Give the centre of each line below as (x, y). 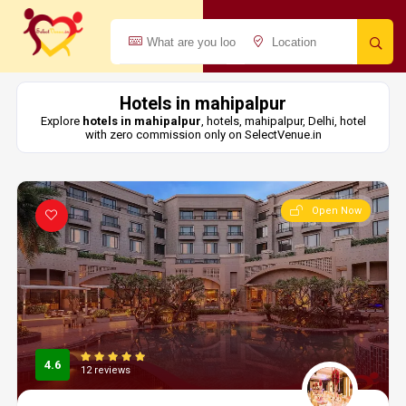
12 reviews (105, 370)
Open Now (337, 211)
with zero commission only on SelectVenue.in (203, 135)
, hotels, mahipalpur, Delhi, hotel (283, 121)
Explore (61, 121)
